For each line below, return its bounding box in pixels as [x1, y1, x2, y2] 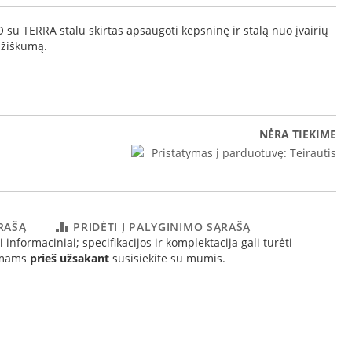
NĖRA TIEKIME [259, 126, 336, 141]
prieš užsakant [30, 251, 109, 266]
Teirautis [290, 145, 336, 161]
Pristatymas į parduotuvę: [152, 145, 287, 161]
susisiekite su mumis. [109, 251, 225, 266]
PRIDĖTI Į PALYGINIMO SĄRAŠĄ [73, 219, 251, 234]
